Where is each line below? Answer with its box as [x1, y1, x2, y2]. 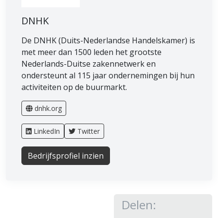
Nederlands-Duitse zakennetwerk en [21, 58, 156, 69]
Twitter [77, 126, 100, 136]
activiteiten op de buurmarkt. [21, 81, 127, 92]
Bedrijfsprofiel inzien [28, 150, 104, 161]
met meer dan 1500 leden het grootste [21, 46, 162, 57]
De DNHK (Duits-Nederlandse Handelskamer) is [21, 35, 195, 46]
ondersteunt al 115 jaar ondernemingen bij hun [21, 70, 195, 81]
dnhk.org [35, 103, 62, 113]
